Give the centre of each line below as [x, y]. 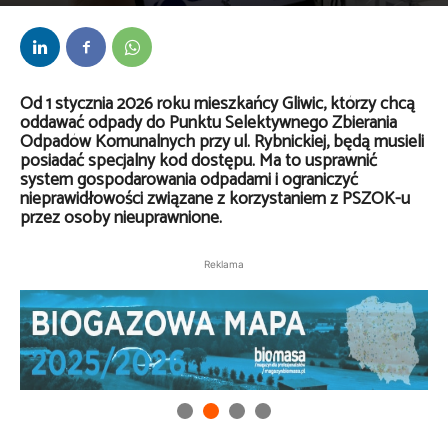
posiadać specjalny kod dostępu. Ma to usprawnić [198, 161]
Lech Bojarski [82, 13]
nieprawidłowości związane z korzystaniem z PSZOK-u [215, 199]
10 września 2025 [170, 15]
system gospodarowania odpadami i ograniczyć [189, 180]
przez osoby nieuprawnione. [121, 218]
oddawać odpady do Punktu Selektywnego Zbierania [208, 123]
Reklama [224, 264]
